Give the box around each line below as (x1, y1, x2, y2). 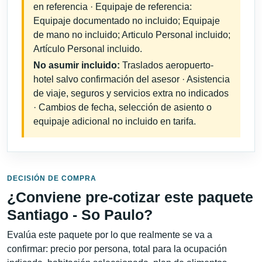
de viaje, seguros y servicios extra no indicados (33, 88, 229, 99)
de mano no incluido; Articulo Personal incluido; (33, 30, 230, 40)
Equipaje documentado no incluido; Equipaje (33, 16, 220, 26)
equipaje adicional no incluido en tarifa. (33, 116, 196, 127)
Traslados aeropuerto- (120, 60, 213, 71)
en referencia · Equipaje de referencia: (33, 2, 192, 12)
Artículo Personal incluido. (33, 44, 142, 54)
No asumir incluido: (33, 60, 120, 71)
